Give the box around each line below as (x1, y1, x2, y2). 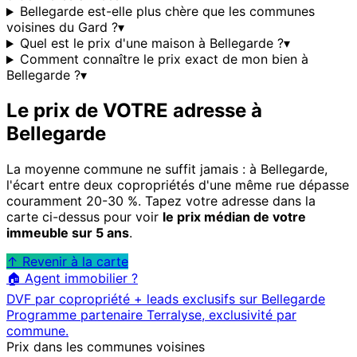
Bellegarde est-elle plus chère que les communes (19, 3, 315, 20)
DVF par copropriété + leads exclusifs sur (6, 291, 261, 308)
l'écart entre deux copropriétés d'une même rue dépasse (6, 177, 349, 194)
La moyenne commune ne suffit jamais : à (6, 161, 261, 178)
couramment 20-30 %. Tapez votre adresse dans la (6, 193, 316, 210)
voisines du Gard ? (6, 19, 118, 36)
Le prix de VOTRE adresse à (6, 99, 262, 123)
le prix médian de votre (163, 209, 306, 226)
